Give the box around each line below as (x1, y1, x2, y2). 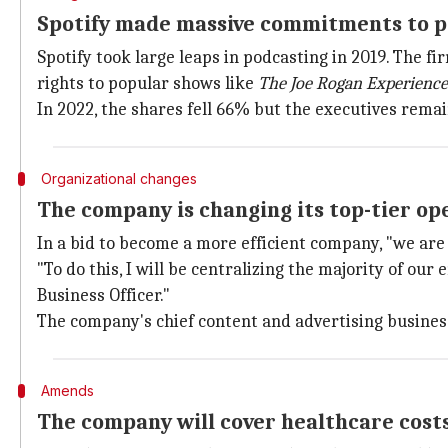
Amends (40, 382, 94, 399)
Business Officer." (37, 285, 170, 306)
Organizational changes (40, 170, 197, 187)
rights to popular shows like (37, 73, 258, 94)
